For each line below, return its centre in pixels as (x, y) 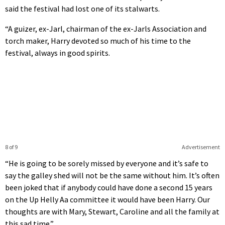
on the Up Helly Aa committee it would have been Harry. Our (107, 199)
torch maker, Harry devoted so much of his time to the (98, 40)
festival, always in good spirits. (58, 52)
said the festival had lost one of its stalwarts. (82, 8)
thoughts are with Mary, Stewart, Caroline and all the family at (112, 211)
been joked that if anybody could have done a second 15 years (109, 187)
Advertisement (201, 147)
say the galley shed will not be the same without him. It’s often (112, 175)
